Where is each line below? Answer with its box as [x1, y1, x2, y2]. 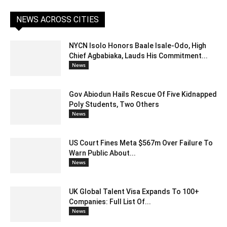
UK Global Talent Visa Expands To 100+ [69, 187, 199, 196]
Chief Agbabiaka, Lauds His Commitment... [69, 52, 208, 60]
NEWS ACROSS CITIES [16, 15, 99, 25]
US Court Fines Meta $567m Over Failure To [69, 139, 213, 147]
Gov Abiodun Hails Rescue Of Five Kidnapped [69, 90, 217, 99]
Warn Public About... [69, 149, 136, 158]
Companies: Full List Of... [69, 198, 151, 206]
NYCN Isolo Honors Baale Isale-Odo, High [69, 42, 206, 50]
